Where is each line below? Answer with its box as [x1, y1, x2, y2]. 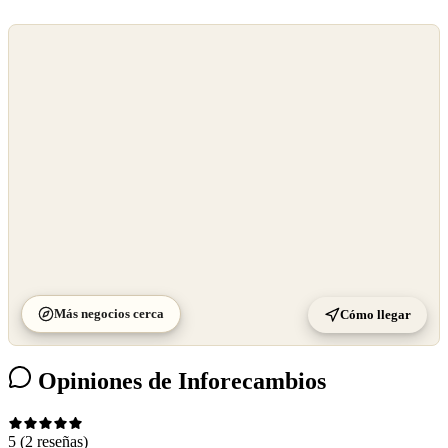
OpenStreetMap [15, 49, 89, 64]
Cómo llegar [340, 306, 411, 322]
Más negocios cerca [54, 305, 164, 321]
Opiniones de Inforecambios [32, 368, 326, 395]
